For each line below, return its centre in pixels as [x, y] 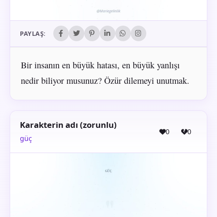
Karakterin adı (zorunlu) [68, 125]
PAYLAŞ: [33, 34]
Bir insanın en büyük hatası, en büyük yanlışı [100, 65]
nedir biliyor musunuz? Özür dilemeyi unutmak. [105, 80]
